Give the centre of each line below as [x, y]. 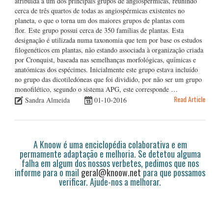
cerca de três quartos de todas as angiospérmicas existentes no [100, 11]
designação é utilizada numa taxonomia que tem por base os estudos [108, 40]
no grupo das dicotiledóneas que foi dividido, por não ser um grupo [108, 80]
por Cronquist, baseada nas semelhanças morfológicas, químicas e [105, 60]
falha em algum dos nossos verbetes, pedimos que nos [110, 163]
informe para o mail [48, 173]
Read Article [190, 99]
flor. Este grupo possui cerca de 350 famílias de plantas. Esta [99, 30]
